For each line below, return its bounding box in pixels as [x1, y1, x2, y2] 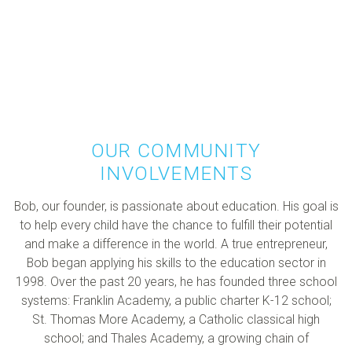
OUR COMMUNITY [91, 139, 261, 163]
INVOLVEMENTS [100, 162, 252, 185]
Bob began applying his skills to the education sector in [26, 255, 326, 271]
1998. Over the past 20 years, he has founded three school [15, 274, 337, 290]
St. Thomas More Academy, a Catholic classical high [32, 312, 320, 328]
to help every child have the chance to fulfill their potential [20, 218, 332, 233]
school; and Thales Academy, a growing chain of [43, 331, 309, 346]
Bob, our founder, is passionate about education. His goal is [13, 199, 339, 214]
